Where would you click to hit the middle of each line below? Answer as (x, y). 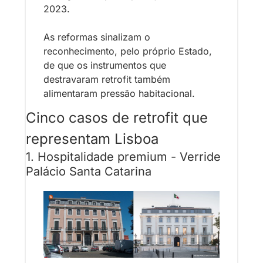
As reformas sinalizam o (97, 37)
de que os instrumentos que (105, 65)
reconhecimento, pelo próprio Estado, (128, 51)
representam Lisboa (92, 139)
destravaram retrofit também (107, 79)
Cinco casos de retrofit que (117, 117)
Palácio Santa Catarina (89, 171)
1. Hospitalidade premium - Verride (123, 156)
